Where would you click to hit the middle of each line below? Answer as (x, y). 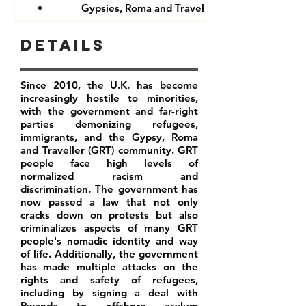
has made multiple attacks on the (109, 267)
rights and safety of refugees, (109, 280)
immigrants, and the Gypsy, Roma (109, 137)
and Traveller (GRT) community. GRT (109, 150)
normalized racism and (109, 176)
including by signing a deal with (109, 293)
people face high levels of (109, 163)
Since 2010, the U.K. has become (109, 85)
